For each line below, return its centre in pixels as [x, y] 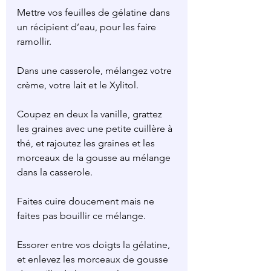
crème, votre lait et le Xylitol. [78, 85]
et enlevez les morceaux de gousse [94, 259]
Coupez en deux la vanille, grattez [91, 114]
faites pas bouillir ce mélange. [81, 216]
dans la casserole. [55, 172]
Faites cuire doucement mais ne [87, 201]
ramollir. [34, 41]
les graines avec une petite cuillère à [96, 129]
